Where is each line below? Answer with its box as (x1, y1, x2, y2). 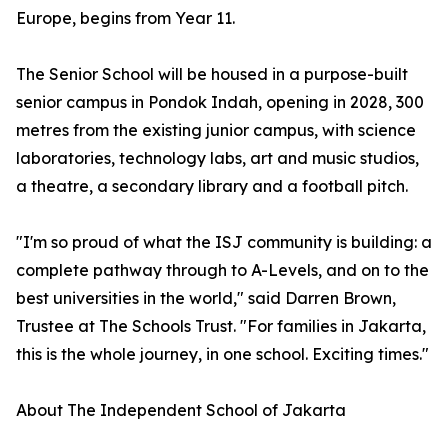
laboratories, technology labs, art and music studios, (16, 148, 419, 169)
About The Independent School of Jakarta (16, 400, 346, 421)
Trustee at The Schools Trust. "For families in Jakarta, (16, 316, 426, 337)
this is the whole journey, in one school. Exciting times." (16, 344, 429, 365)
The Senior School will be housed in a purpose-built (16, 64, 408, 85)
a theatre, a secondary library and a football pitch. (16, 176, 408, 197)
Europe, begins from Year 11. (16, 8, 235, 29)
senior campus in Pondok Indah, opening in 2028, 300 (16, 92, 424, 113)
